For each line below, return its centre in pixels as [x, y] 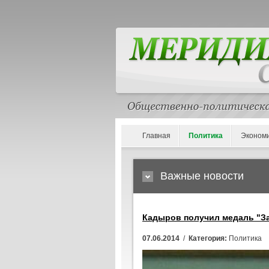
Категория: [208, 238]
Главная [156, 136]
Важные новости [202, 176]
